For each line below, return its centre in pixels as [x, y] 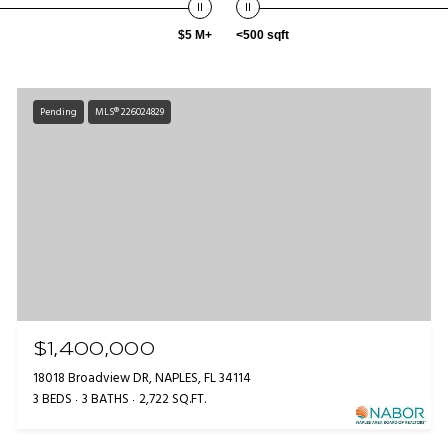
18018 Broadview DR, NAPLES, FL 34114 [141, 379]
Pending [58, 112]
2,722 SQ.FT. [172, 400]
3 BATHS [105, 400]
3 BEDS [52, 400]
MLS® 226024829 [129, 112]
